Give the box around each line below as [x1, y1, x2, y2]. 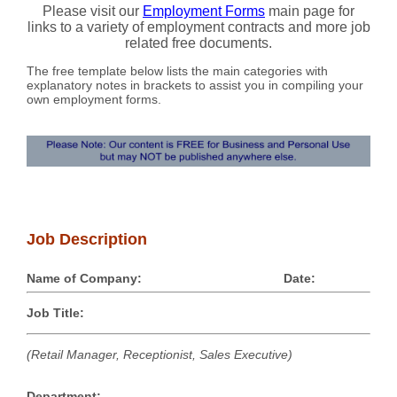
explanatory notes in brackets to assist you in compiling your [27, 78, 363, 93]
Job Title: [27, 306, 84, 321]
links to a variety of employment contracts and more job [27, 19, 370, 35]
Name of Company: [27, 270, 142, 285]
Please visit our [43, 3, 143, 19]
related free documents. [125, 35, 272, 51]
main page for [265, 3, 354, 19]
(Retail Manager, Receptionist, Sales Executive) [27, 347, 292, 362]
